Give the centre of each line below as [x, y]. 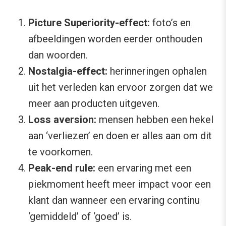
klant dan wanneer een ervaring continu [114, 201]
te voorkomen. [61, 152]
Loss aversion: [62, 120]
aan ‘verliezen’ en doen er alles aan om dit [120, 136]
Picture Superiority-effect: [89, 23]
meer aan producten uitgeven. [94, 104]
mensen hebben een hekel [155, 120]
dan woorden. [58, 55]
